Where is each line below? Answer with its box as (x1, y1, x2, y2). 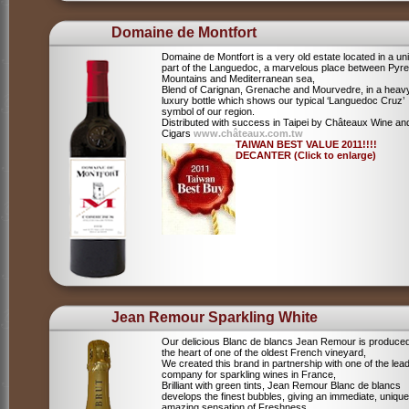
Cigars (162, 128, 194, 140)
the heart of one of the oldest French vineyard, (162, 347, 366, 359)
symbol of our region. (162, 106, 255, 118)
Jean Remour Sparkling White (111, 309, 318, 326)
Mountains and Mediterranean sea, (162, 73, 315, 85)
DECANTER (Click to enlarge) (236, 150, 376, 162)
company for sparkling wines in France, (162, 369, 336, 381)
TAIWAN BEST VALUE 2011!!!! (236, 139, 377, 151)
